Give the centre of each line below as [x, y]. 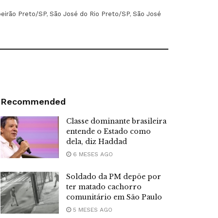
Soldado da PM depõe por [114, 177]
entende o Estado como [109, 132]
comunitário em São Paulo [114, 197]
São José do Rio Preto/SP [90, 14]
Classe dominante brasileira [116, 121]
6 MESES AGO [92, 154]
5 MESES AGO [92, 210]
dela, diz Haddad [97, 142]
